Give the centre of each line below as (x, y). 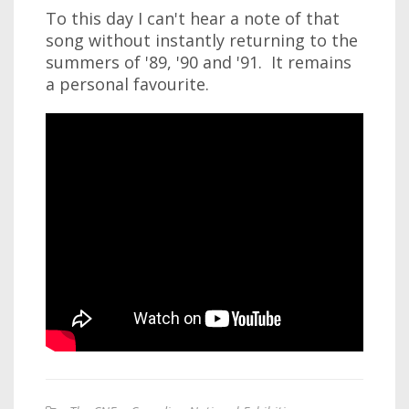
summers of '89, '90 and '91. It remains (199, 62)
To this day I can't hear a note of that (193, 18)
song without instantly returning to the (202, 40)
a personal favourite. (127, 84)
